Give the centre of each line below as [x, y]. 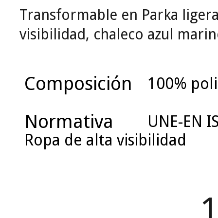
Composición [78, 84]
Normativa [69, 122]
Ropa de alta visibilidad [105, 140]
